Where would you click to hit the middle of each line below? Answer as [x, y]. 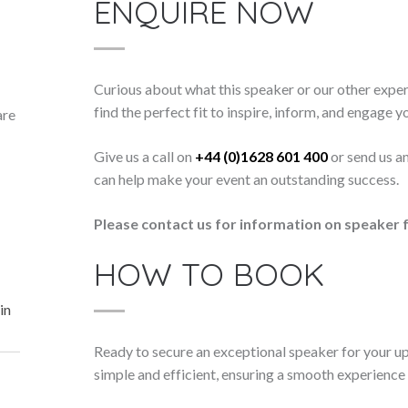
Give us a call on [145, 156]
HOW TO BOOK [209, 274]
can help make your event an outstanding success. [247, 179]
